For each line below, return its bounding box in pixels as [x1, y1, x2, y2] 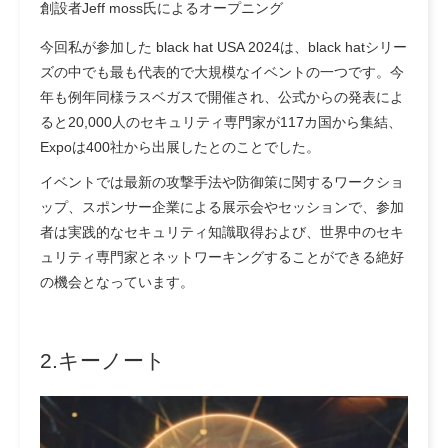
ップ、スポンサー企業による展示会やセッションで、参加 [40, 198, 404, 215]
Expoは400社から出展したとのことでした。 [40, 138, 320, 155]
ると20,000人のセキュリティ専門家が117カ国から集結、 [40, 113, 402, 130]
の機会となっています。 [40, 273, 194, 290]
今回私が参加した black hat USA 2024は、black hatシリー [40, 38, 407, 55]
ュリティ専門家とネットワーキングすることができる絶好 [40, 248, 404, 265]
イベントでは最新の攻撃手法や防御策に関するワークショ [40, 173, 404, 190]
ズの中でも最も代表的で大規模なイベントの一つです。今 [40, 63, 404, 80]
